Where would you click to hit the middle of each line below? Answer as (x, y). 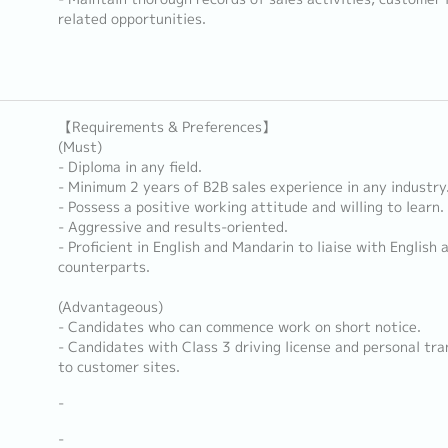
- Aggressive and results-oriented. (172, 227)
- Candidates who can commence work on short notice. (239, 327)
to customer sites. (118, 367)
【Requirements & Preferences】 (166, 127)
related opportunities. (131, 19)
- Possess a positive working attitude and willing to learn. (250, 207)
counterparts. (103, 267)
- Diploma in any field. (129, 167)
